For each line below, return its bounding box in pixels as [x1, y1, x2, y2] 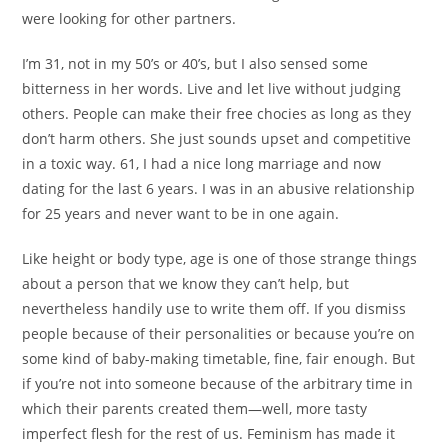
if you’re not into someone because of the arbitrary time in [22, 374, 414, 394]
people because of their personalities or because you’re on [22, 324, 416, 344]
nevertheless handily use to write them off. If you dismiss [22, 299, 407, 319]
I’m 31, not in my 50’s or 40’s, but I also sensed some [22, 54, 369, 74]
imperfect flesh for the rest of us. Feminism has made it [22, 424, 396, 444]
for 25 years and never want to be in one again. [22, 204, 340, 224]
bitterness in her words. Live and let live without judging [22, 79, 402, 99]
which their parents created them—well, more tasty [22, 399, 368, 419]
